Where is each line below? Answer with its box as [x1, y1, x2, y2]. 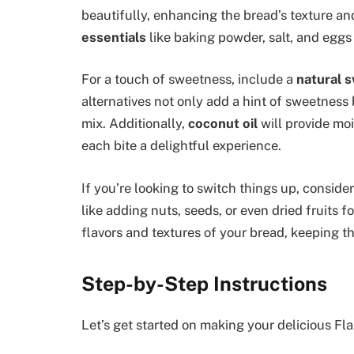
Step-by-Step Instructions [81, 272, 327, 296]
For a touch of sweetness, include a [81, 71, 296, 88]
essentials [81, 28, 146, 45]
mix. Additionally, [81, 115, 188, 132]
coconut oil [188, 115, 258, 132]
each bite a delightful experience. [81, 137, 281, 154]
